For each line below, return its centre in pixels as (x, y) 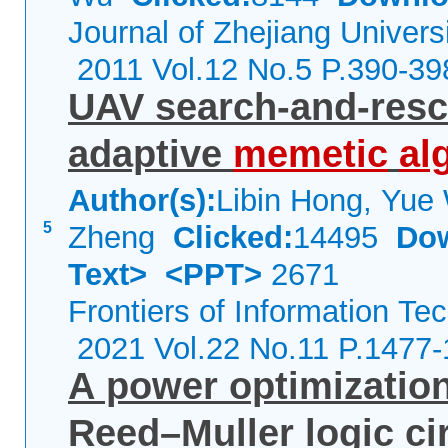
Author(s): (142, 200)
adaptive (150, 154)
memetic (310, 154)
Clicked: (233, 237)
